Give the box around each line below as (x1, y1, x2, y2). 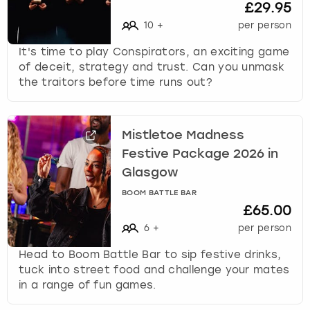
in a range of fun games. (19, 278, 156, 291)
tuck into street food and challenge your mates (19, 263, 290, 276)
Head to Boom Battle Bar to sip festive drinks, (19, 248, 282, 261)
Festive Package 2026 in (122, 148, 279, 161)
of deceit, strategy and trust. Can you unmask (19, 60, 285, 73)
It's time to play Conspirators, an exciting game (19, 45, 290, 58)
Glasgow (122, 167, 179, 180)
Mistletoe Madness (122, 129, 245, 143)
